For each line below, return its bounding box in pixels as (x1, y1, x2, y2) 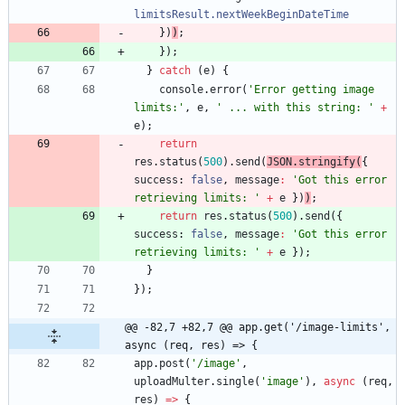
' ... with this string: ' (216, 101, 374, 115)
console (159, 83, 203, 97)
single (216, 375, 254, 389)
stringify (298, 155, 355, 169)
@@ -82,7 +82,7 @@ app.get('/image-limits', (125, 321, 391, 334)
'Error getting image (248, 83, 374, 97)
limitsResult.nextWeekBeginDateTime (134, 8, 349, 22)
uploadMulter (134, 375, 210, 389)
